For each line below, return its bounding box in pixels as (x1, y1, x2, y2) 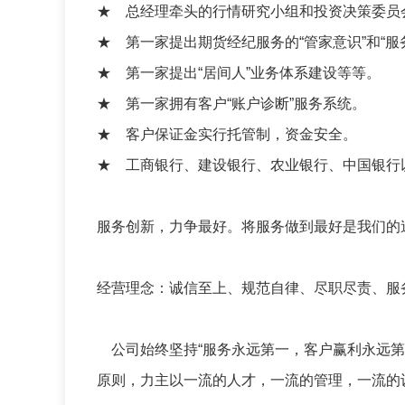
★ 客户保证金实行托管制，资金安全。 (97, 127, 357, 142)
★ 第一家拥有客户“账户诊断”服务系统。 (97, 96, 366, 111)
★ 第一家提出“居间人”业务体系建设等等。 (97, 65, 381, 80)
